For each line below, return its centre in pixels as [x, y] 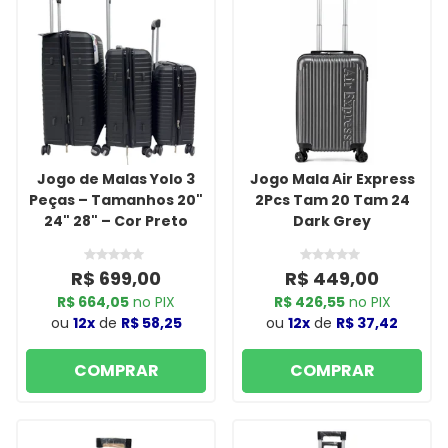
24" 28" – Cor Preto [116, 220]
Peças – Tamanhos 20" [116, 199]
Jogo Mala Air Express [332, 178]
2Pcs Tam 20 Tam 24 [332, 199]
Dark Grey [332, 220]
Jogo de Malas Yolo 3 [116, 178]
